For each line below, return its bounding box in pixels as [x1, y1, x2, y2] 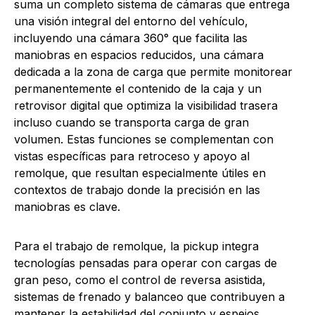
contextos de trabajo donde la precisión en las [14, 182, 260, 197]
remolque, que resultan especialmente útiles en [14, 165, 266, 180]
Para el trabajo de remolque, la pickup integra [14, 238, 259, 253]
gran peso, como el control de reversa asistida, [14, 272, 266, 287]
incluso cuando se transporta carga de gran [14, 115, 249, 129]
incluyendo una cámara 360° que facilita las [14, 30, 247, 45]
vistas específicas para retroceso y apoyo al [14, 148, 250, 163]
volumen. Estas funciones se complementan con [14, 131, 274, 146]
